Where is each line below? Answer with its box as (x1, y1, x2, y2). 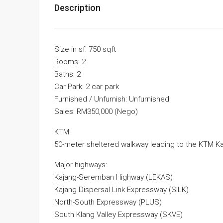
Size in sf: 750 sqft (54, 45, 116, 54)
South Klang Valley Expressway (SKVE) (54, 210, 183, 220)
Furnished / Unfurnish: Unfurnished (54, 95, 169, 104)
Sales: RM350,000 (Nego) (54, 107, 138, 116)
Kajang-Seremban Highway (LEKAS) (54, 173, 173, 182)
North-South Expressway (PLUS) (54, 198, 162, 207)
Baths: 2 (54, 70, 81, 79)
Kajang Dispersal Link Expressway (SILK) (54, 185, 189, 195)
